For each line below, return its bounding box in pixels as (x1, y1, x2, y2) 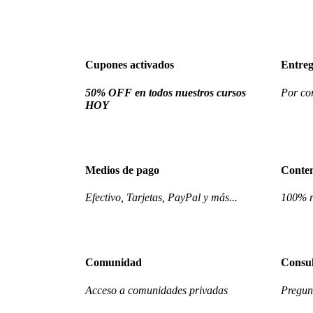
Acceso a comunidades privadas (85, 284, 228, 296)
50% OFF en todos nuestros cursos (85, 86, 246, 99)
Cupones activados (85, 59, 174, 71)
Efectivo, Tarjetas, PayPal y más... (85, 191, 238, 204)
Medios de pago (85, 163, 159, 176)
